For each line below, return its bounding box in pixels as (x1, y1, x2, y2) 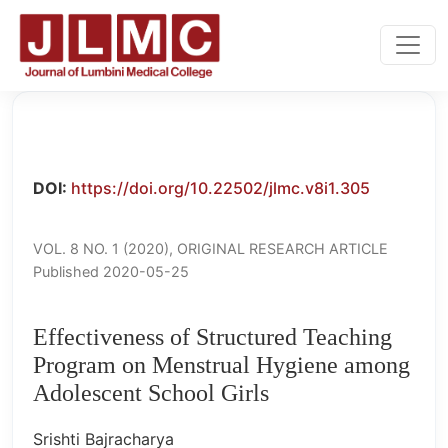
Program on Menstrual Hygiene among (33, 351, 410, 378)
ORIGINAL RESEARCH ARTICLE (177, 239, 388, 257)
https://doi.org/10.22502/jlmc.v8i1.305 (71, 177, 370, 198)
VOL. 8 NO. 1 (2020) (33, 239, 169, 257)
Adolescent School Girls (33, 379, 269, 406)
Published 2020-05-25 (33, 262, 189, 280)
